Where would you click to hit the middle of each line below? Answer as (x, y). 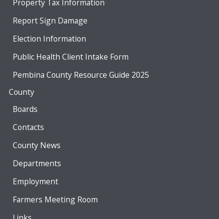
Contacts (28, 127)
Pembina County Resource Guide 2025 (81, 75)
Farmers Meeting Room (55, 199)
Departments (37, 163)
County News (36, 145)
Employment (35, 181)
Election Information (49, 38)
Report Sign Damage (50, 20)
